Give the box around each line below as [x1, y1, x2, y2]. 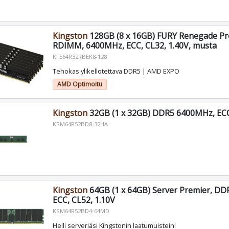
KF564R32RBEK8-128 [52, 52, 107, 60]
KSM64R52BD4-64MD [52, 207, 109, 215]
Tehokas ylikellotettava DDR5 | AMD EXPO [52, 66, 179, 76]
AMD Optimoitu [57, 79, 102, 88]
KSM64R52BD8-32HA [52, 120, 108, 128]
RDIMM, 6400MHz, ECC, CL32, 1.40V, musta [52, 39, 217, 51]
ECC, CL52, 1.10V [52, 194, 115, 205]
